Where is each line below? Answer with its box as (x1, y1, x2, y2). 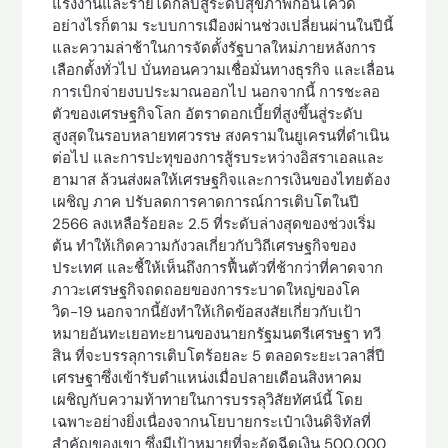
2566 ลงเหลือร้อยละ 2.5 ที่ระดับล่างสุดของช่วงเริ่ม (52, 214, 377, 234)
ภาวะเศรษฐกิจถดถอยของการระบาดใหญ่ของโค (52, 280, 361, 300)
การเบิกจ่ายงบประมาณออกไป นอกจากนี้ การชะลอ (52, 82, 381, 102)
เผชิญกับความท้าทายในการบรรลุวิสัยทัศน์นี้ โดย (52, 390, 364, 410)
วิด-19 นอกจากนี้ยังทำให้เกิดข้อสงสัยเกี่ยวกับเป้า (52, 302, 362, 322)
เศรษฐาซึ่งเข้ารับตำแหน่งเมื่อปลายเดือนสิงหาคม (52, 368, 363, 388)
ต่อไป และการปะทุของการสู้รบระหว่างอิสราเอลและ (52, 148, 385, 168)
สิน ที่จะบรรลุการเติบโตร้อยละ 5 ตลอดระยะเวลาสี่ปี (52, 346, 386, 366)
